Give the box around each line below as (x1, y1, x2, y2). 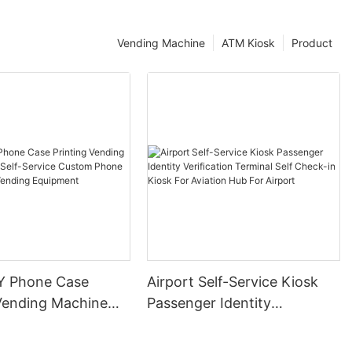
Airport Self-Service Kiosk (147, 273, 319, 290)
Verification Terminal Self (147, 316, 313, 332)
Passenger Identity (147, 295, 272, 311)
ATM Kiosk (222, 36, 275, 50)
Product (291, 36, 332, 50)
